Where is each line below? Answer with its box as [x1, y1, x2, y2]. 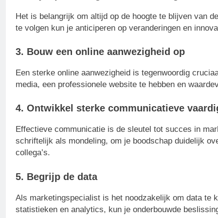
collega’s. [16, 148, 50, 158]
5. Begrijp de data [16, 171, 97, 182]
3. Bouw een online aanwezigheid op [16, 46, 185, 57]
